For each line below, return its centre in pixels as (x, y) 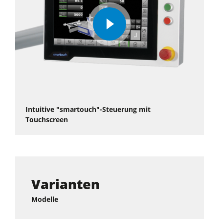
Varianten (65, 184)
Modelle (44, 199)
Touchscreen (46, 120)
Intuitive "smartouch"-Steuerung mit (88, 109)
